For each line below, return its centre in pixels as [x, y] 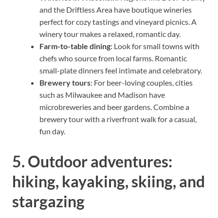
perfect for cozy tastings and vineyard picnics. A [118, 21]
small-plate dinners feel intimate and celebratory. [121, 70]
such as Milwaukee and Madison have [102, 94]
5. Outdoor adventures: [92, 161]
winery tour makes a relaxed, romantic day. [110, 34]
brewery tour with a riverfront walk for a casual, [118, 119]
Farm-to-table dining [75, 46]
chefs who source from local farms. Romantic [113, 58]
